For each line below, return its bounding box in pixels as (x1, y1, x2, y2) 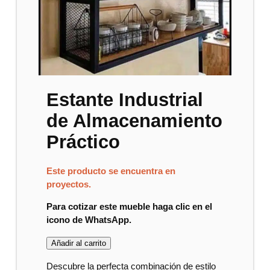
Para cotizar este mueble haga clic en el (46, 201, 213, 212)
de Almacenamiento (46, 110, 223, 131)
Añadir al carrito (51, 239, 107, 248)
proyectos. (46, 180, 92, 190)
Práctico (46, 131, 121, 152)
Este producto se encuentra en (46, 166, 176, 177)
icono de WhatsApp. (46, 215, 132, 225)
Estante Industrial (46, 89, 204, 110)
